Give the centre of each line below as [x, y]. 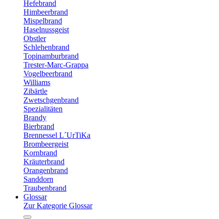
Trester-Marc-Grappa [56, 65]
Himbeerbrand [46, 12]
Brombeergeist [46, 144]
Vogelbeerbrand [48, 74]
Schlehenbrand [46, 47]
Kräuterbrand [44, 162]
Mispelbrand [43, 21]
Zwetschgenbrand [51, 100]
